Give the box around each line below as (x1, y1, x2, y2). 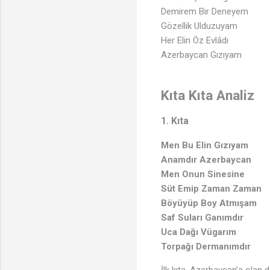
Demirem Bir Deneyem (161, 6, 248, 17)
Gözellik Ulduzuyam (161, 20, 237, 32)
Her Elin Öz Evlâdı (161, 35, 228, 46)
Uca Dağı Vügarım (161, 226, 236, 237)
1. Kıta (161, 115, 189, 127)
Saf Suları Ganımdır (161, 212, 243, 223)
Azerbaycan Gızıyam (161, 49, 242, 61)
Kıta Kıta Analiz (161, 87, 254, 103)
